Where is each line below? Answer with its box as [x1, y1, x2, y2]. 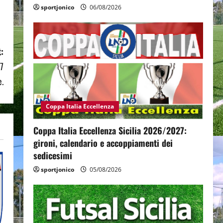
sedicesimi [33, 149, 72, 162]
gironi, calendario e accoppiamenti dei [33, 136, 173, 150]
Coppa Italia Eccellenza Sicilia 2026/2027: [33, 124, 187, 137]
